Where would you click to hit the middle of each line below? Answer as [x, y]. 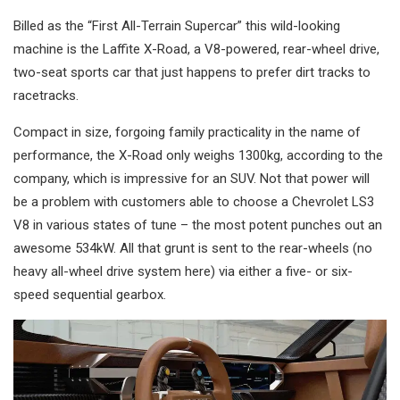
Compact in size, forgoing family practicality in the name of [187, 133]
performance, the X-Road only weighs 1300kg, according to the [198, 156]
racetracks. [46, 96]
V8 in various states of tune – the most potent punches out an [198, 225]
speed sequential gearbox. [90, 295]
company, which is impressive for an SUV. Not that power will [192, 179]
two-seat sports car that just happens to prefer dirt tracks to [192, 73]
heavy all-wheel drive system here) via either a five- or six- [183, 272]
